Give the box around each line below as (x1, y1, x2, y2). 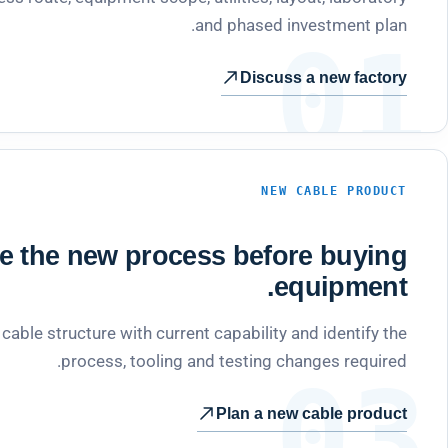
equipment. (274, 271, 407, 302)
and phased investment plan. (195, 14, 407, 35)
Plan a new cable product (216, 404, 407, 422)
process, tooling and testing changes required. (61, 350, 407, 371)
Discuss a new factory (240, 68, 407, 86)
